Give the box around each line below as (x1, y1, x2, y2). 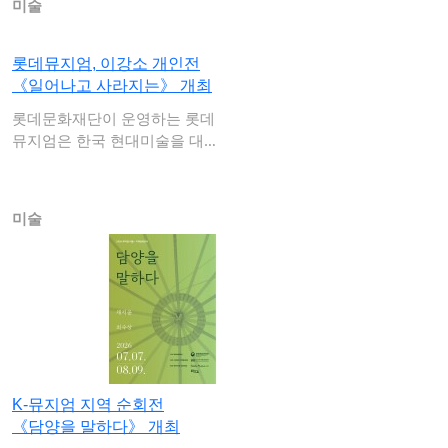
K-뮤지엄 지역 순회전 (12, 396, 164, 413)
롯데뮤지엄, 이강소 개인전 (12, 55, 200, 72)
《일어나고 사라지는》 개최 (12, 77, 212, 94)
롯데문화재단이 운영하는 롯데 (12, 108, 215, 128)
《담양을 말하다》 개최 (12, 418, 180, 435)
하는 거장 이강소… (12, 152, 137, 172)
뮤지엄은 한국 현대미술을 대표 (12, 130, 219, 150)
